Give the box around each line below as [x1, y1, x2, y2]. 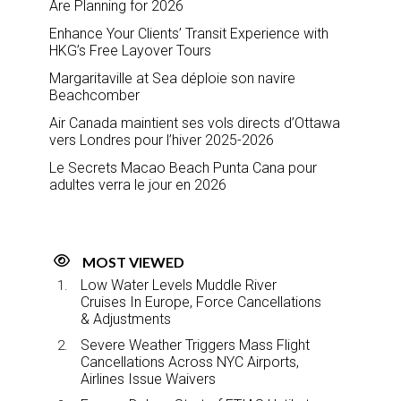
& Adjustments [81, 311, 171, 328]
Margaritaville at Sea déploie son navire [49, 70, 295, 88]
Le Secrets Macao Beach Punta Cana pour [49, 159, 317, 177]
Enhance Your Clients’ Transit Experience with [49, 25, 328, 43]
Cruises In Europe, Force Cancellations [81, 294, 321, 311]
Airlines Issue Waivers [81, 371, 216, 388]
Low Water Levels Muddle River [81, 277, 277, 294]
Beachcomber [49, 87, 140, 105]
